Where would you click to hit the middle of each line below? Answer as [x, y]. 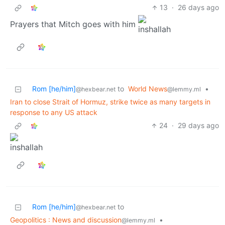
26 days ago [198, 8]
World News [148, 89]
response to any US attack [54, 113]
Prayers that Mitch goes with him [74, 24]
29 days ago [198, 126]
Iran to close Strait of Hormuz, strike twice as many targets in [110, 102]
